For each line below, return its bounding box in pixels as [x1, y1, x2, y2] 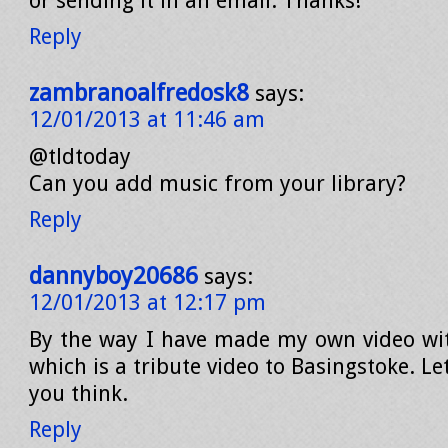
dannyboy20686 [29, 262, 198, 290]
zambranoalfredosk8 [29, 79, 249, 107]
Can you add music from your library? [29, 171, 406, 196]
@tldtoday [29, 144, 131, 169]
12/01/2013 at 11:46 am [29, 107, 265, 132]
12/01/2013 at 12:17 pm [29, 290, 266, 315]
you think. [29, 381, 128, 406]
